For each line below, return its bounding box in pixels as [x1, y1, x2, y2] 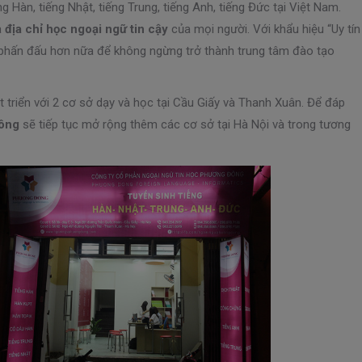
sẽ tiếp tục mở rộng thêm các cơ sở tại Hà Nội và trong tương [19, 116, 351, 132]
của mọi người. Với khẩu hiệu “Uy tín [168, 21, 360, 36]
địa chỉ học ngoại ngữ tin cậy [5, 21, 168, 36]
